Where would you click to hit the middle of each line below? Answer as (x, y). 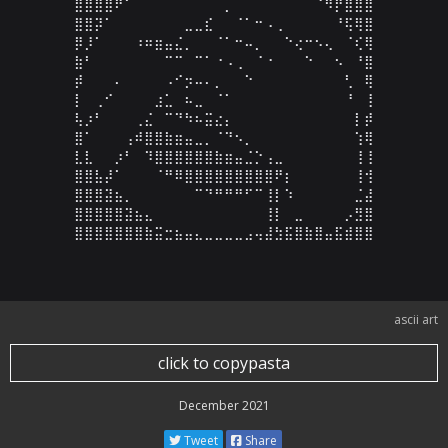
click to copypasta (224, 363)
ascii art (416, 319)
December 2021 (224, 405)
